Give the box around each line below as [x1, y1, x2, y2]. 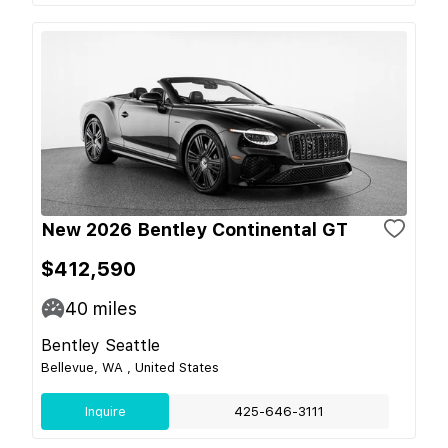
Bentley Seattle [41, 335, 160, 355]
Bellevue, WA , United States [41, 359, 219, 375]
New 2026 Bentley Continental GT [41, 218, 348, 240]
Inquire [84, 403, 126, 419]
